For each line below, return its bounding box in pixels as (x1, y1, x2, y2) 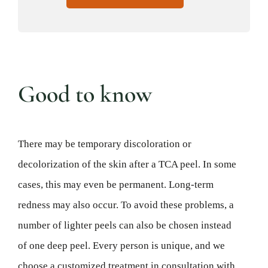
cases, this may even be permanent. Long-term (17, 179, 214, 191)
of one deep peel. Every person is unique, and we (17, 240, 225, 252)
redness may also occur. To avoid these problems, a (17, 199, 234, 211)
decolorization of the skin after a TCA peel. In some (17, 159, 236, 170)
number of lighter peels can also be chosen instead (17, 220, 232, 232)
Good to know (17, 80, 152, 109)
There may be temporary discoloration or (17, 138, 191, 150)
